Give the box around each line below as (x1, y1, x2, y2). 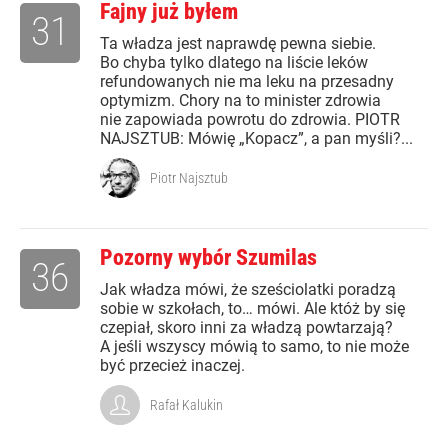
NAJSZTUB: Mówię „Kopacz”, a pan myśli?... (100, 129, 413, 149)
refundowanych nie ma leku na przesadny (100, 72, 394, 92)
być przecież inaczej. (100, 356, 245, 376)
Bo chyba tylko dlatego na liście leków (100, 53, 368, 73)
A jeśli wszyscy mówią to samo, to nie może (100, 337, 409, 357)
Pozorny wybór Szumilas (100, 245, 317, 271)
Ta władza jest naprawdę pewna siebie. (100, 34, 376, 54)
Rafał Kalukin (150, 397, 223, 414)
